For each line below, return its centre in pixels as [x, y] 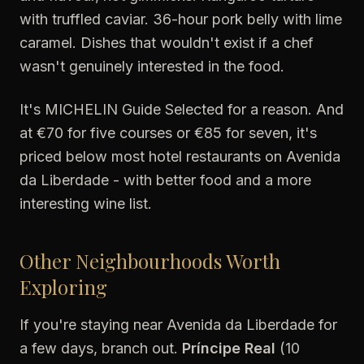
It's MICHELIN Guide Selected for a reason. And [182, 109]
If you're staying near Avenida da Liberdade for [178, 325]
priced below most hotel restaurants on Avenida [180, 156]
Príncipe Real [229, 348]
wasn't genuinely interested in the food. [152, 66]
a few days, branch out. [101, 348]
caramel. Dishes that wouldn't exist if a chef [167, 43]
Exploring [63, 287]
